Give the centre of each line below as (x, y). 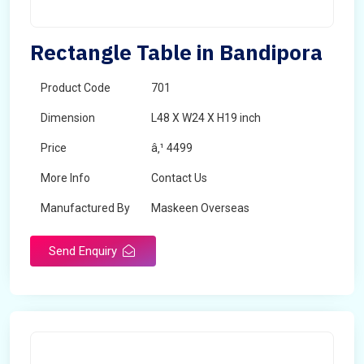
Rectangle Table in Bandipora (176, 52)
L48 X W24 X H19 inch (206, 118)
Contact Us (179, 178)
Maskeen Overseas (200, 208)
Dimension (68, 118)
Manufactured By (85, 208)
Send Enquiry (84, 251)
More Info (65, 178)
